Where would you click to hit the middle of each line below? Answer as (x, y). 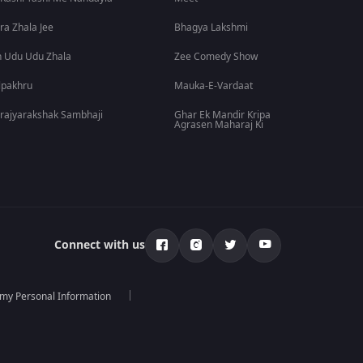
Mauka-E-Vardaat (214, 86)
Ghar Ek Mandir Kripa (223, 115)
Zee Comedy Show (216, 57)
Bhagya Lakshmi (211, 28)
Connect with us (100, 245)
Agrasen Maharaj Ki (219, 125)
